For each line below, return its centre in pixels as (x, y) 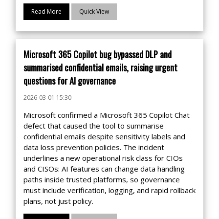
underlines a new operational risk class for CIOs (103, 158)
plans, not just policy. (58, 201)
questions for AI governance (70, 81)
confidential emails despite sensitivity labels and (104, 136)
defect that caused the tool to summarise (94, 126)
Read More (46, 11)
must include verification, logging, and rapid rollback (109, 190)
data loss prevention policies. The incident (94, 147)
